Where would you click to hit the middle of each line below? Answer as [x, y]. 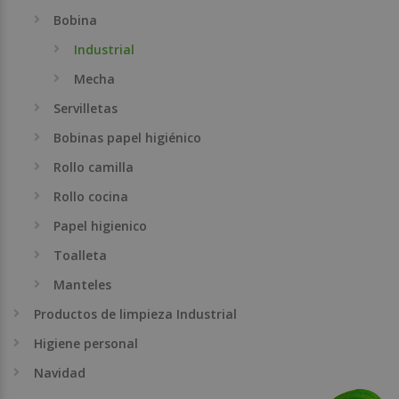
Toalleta [81, 255]
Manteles [83, 284]
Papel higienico [101, 225]
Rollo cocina [91, 196]
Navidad [59, 372]
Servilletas [86, 108]
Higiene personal [85, 343]
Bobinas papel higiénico [128, 137]
